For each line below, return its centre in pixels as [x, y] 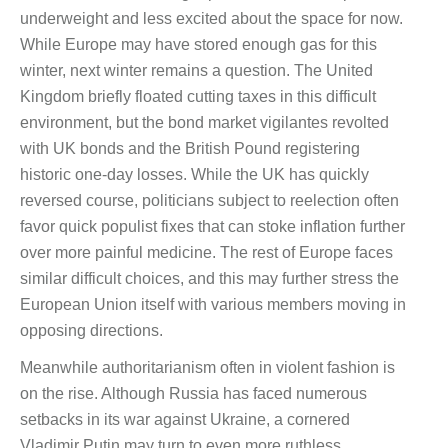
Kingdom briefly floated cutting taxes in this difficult [198, 97]
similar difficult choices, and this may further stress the [209, 279]
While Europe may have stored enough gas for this [198, 45]
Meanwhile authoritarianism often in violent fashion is [207, 368]
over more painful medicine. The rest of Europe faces [206, 253]
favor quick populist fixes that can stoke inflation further [212, 227]
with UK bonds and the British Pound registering [190, 149]
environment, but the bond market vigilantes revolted [204, 123]
